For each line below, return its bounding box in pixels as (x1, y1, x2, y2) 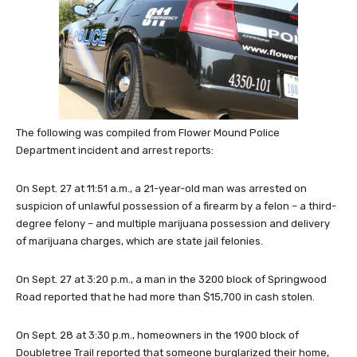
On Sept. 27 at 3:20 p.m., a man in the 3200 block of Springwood (16, 273, 327, 286)
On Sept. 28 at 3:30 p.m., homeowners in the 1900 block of (16, 329, 299, 342)
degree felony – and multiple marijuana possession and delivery (16, 218, 330, 230)
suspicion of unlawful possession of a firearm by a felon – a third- (16, 200, 336, 213)
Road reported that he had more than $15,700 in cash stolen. (16, 291, 315, 304)
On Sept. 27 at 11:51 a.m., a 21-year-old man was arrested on (16, 182, 307, 195)
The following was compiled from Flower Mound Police (16, 127, 280, 139)
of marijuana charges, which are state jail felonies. (16, 235, 263, 248)
